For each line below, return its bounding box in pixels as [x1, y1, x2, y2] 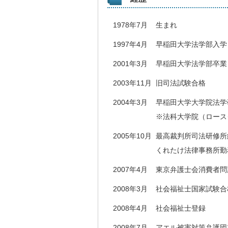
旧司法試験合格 [156, 79, 206, 87]
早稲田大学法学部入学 [156, 40, 227, 48]
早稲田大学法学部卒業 [156, 60, 227, 68]
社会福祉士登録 [156, 204, 206, 212]
